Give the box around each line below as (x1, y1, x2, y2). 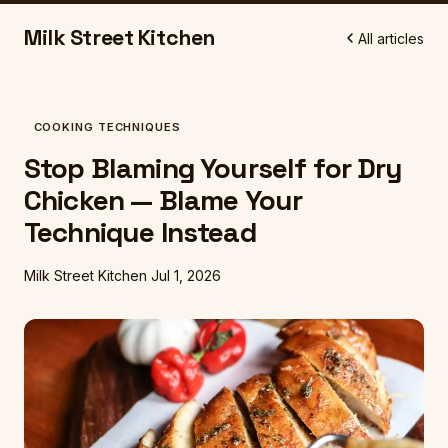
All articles (358, 29, 424, 47)
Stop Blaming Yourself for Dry (24, 150, 403, 187)
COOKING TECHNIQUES (33, 120, 181, 134)
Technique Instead (24, 214, 256, 251)
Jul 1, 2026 (151, 267, 221, 285)
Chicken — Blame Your (24, 182, 303, 219)
